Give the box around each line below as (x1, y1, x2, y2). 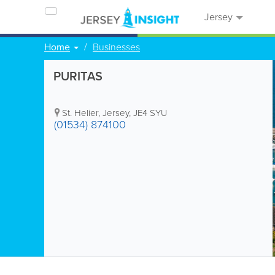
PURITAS (53, 67, 103, 85)
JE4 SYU (133, 106, 167, 120)
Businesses (93, 40, 140, 54)
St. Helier (62, 106, 98, 120)
